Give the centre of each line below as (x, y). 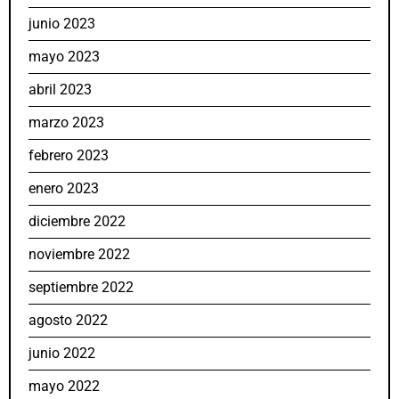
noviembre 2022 (79, 255)
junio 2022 (62, 354)
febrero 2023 (69, 156)
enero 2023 (64, 189)
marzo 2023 (66, 123)
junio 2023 (62, 24)
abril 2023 (60, 90)
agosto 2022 (68, 321)
